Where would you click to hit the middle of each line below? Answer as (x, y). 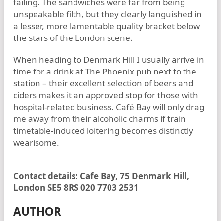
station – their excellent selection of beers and (103, 83)
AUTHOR (37, 212)
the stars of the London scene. (73, 38)
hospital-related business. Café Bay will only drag (109, 107)
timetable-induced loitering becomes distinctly (103, 130)
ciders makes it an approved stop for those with (106, 95)
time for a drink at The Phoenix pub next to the (105, 71)
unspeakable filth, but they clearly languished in (108, 14)
